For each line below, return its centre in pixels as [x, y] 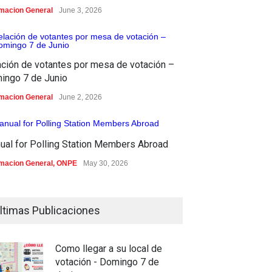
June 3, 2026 [80, 10]
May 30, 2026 [106, 163]
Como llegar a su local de [109, 248]
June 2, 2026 [80, 97]
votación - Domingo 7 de [107, 262]
